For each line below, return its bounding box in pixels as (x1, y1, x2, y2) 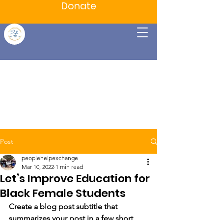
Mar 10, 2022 (22, 163, 54, 170)
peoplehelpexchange (22, 154, 78, 162)
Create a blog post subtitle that (9, 202, 119, 211)
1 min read (55, 163, 83, 170)
